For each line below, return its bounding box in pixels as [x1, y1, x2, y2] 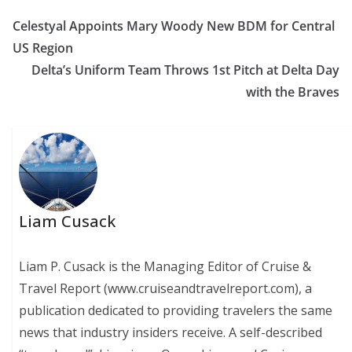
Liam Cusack [19, 211, 116, 233]
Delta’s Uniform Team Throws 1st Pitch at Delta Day [31, 61, 339, 79]
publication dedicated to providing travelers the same [19, 302, 333, 320]
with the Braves [246, 83, 339, 101]
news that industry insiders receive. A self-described [19, 324, 323, 342]
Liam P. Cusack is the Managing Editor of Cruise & [19, 258, 312, 276]
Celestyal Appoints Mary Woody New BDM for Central [13, 17, 335, 35]
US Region [13, 39, 73, 57]
